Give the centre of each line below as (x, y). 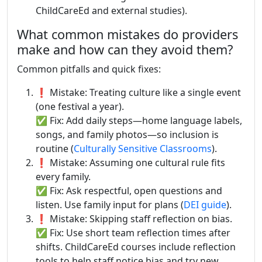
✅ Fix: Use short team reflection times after (133, 232)
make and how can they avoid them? (125, 49)
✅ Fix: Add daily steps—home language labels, (139, 120)
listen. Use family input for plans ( (110, 204)
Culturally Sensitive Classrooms (143, 148)
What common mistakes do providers (127, 34)
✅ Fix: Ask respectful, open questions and (129, 190)
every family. (63, 176)
